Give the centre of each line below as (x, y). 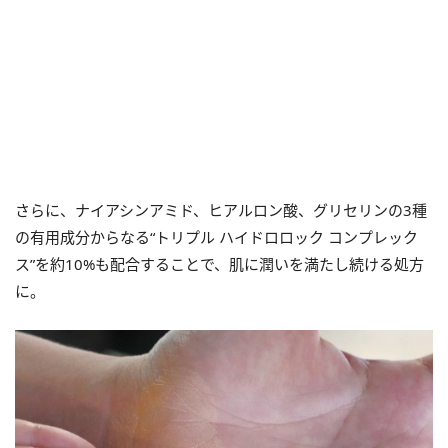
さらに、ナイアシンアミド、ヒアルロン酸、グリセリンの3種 (221, 209)
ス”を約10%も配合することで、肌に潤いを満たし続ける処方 (219, 263)
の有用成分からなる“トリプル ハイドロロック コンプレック (216, 236)
